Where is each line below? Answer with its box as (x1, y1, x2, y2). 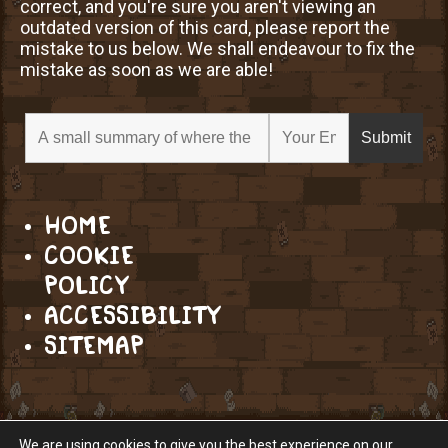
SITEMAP (44, 334, 144, 358)
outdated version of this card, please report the (20, 17, 390, 39)
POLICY (44, 274, 128, 298)
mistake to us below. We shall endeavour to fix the (20, 38, 415, 60)
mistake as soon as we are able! (20, 59, 273, 81)
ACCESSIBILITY (44, 304, 220, 328)
